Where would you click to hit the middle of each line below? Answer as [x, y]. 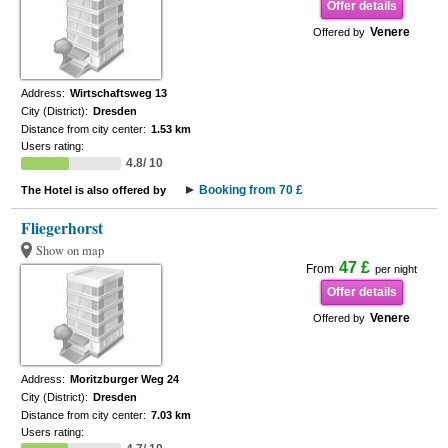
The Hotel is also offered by [94, 190]
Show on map [70, 250]
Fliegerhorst [62, 228]
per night [396, 269]
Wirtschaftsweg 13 [119, 93]
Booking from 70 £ [251, 190]
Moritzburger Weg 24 [125, 379]
